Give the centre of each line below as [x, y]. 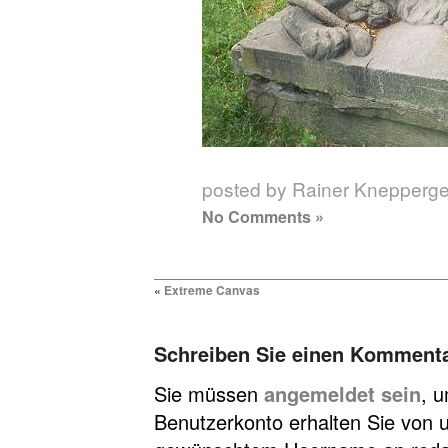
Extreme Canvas [212, 289]
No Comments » [263, 216]
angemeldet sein [342, 393]
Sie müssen [209, 393]
